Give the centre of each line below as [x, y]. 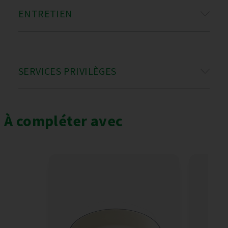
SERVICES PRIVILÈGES [67, 71]
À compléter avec [64, 121]
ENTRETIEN [46, 13]
